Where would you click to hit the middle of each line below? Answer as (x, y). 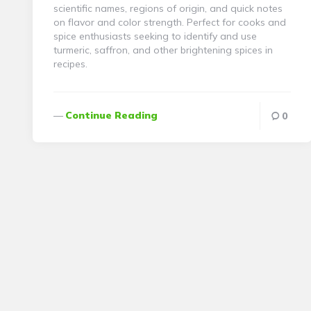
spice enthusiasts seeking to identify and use (155, 36)
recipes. (70, 64)
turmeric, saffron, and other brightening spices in (163, 50)
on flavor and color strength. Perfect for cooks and (170, 22)
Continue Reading (111, 115)
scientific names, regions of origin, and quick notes (168, 8)
